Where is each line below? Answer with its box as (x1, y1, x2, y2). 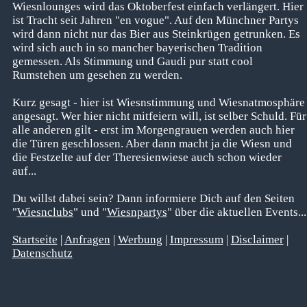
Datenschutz (12, 247, 73, 260)
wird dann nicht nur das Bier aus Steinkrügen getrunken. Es (12, 27, 300, 41)
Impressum (169, 233, 223, 247)
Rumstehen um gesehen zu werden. (12, 69, 182, 82)
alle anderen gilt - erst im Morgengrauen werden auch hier (12, 123, 295, 137)
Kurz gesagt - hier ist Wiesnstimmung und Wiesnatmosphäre (12, 96, 305, 110)
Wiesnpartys (106, 206, 167, 219)
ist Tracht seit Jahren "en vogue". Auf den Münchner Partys (12, 14, 299, 27)
